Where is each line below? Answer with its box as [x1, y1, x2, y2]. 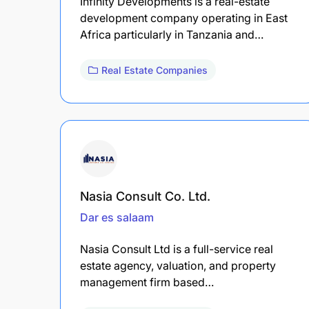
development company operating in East [80, 10, 288, 25]
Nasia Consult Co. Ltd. [80, 188, 210, 203]
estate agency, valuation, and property [80, 258, 276, 272]
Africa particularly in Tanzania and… [80, 27, 263, 41]
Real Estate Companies [101, 63, 208, 76]
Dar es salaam [80, 210, 154, 224]
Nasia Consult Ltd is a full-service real [80, 241, 273, 256]
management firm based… [80, 275, 214, 289]
